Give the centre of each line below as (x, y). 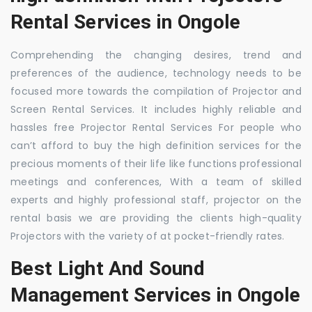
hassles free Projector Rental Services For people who (156, 127)
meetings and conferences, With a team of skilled (156, 181)
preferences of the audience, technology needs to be (156, 73)
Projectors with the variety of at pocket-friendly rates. (148, 236)
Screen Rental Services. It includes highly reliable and (156, 109)
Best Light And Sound (108, 268)
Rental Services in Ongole (126, 22)
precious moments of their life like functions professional (156, 163)
